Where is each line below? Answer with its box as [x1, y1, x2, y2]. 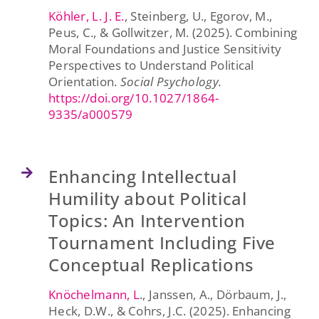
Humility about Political [48, 186, 247, 210]
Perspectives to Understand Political [48, 56, 254, 73]
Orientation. [48, 73, 120, 90]
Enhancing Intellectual [48, 164, 237, 188]
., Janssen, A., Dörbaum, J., [140, 286, 287, 303]
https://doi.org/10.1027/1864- [48, 89, 219, 106]
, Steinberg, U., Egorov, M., [124, 7, 273, 24]
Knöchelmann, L [48, 286, 140, 303]
